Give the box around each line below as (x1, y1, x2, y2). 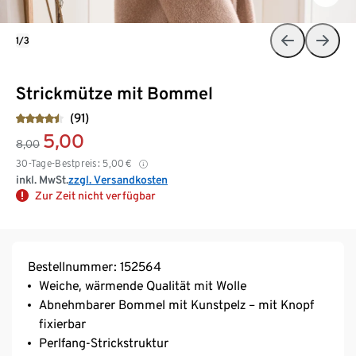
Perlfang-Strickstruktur (39, 335, 168, 350)
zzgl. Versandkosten (68, 172, 168, 186)
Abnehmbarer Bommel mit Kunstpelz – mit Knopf (39, 296, 314, 312)
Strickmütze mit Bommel (16, 82, 213, 103)
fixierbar (39, 315, 86, 331)
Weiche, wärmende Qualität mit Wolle (39, 277, 246, 293)
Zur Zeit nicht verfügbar (35, 188, 156, 202)
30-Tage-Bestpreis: (16, 157, 101, 169)
